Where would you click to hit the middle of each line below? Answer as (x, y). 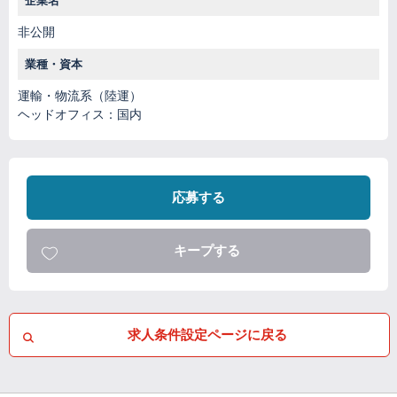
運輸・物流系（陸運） (80, 95)
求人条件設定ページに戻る (207, 335)
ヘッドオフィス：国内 (80, 114)
